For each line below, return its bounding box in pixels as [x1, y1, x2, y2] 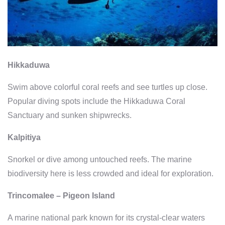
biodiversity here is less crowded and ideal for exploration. [8, 169, 213, 178]
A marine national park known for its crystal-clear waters [8, 213, 205, 222]
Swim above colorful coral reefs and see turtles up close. [8, 82, 207, 91]
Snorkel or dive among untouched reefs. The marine [8, 155, 192, 164]
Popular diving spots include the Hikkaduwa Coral [8, 96, 185, 105]
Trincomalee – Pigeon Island [8, 191, 115, 200]
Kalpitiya [8, 133, 41, 142]
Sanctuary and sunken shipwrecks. [8, 110, 132, 120]
